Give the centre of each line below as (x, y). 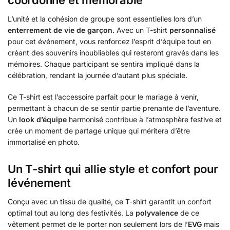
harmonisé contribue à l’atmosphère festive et (144, 119)
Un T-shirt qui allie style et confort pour (113, 169)
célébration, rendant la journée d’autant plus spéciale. (98, 75)
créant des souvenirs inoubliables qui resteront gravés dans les (113, 53)
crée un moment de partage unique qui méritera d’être (99, 130)
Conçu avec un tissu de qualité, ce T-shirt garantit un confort (110, 202)
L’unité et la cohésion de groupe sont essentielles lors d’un (105, 19)
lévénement (39, 183)
